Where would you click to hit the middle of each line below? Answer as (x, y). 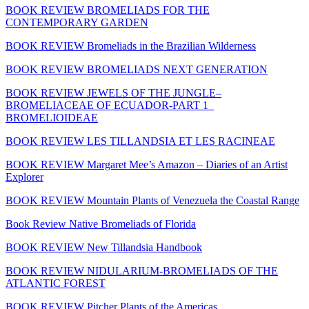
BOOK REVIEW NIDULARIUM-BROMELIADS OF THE (142, 270)
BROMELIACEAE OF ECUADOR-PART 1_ (110, 105)
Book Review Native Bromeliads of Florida (101, 223)
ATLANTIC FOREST (56, 283)
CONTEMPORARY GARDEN (77, 22)
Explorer (24, 177)
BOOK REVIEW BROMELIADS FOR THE (108, 10)
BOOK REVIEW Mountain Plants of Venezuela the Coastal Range (152, 200)
